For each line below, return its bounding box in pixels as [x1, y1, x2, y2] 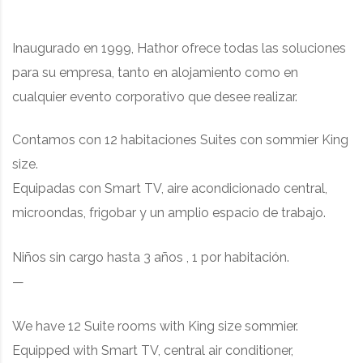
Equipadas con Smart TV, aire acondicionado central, [12, 180, 327, 196]
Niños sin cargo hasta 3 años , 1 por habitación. [12, 249, 289, 265]
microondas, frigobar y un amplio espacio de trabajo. [12, 204, 326, 220]
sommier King [266, 131, 348, 147]
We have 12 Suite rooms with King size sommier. [12, 318, 298, 334]
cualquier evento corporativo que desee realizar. [12, 88, 297, 105]
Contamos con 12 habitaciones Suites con [12, 131, 266, 147]
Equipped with [12, 342, 101, 358]
